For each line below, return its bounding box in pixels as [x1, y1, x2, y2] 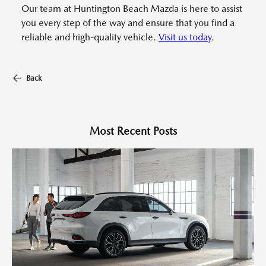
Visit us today [159, 31, 211, 43]
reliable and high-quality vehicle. [21, 31, 159, 43]
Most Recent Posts [89, 125, 177, 138]
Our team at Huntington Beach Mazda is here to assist [21, 3, 242, 15]
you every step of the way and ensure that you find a [21, 17, 235, 29]
